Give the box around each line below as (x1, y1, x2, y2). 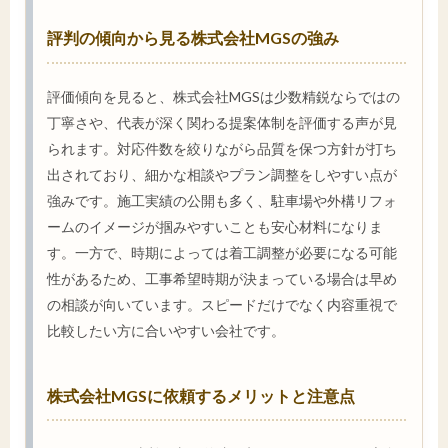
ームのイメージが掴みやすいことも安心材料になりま (47, 217, 383, 235)
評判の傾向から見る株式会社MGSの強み (47, 28, 339, 48)
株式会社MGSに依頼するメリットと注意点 (47, 385, 355, 405)
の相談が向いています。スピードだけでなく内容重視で (47, 295, 397, 313)
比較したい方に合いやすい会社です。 (47, 321, 285, 339)
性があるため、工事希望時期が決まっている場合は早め (47, 269, 397, 287)
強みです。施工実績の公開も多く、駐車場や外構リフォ (47, 191, 397, 209)
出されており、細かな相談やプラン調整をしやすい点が (47, 165, 397, 183)
